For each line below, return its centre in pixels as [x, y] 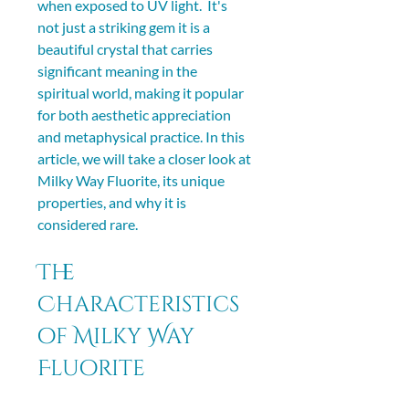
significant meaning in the [119, 71]
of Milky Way [119, 337]
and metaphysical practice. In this [142, 136]
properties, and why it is [113, 202]
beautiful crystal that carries [126, 49]
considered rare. [88, 224]
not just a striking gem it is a [125, 27]
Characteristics [141, 305]
